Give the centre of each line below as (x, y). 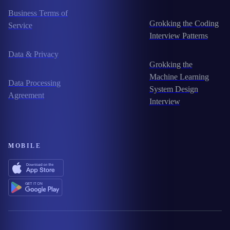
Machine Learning (179, 77)
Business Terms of (38, 13)
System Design (174, 89)
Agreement (26, 95)
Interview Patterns (178, 36)
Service (20, 26)
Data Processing (34, 83)
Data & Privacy (33, 54)
